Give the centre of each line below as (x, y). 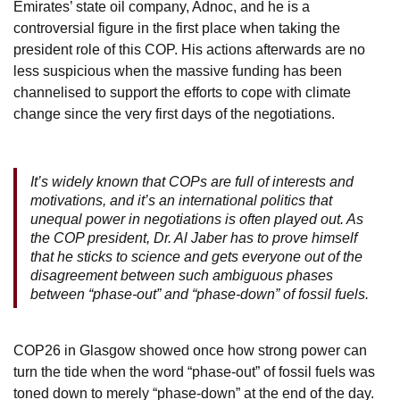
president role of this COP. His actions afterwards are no (189, 49)
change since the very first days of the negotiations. (174, 113)
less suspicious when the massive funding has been (178, 71)
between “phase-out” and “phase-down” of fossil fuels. (200, 294)
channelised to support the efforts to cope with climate (182, 92)
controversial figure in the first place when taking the (177, 28)
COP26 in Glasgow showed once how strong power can (190, 350)
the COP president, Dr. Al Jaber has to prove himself (194, 237)
